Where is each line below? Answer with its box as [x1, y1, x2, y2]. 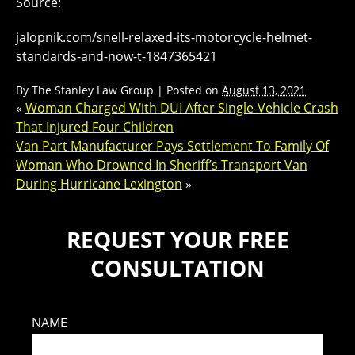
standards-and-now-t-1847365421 [16, 48, 217, 65]
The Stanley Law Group [32, 82, 154, 97]
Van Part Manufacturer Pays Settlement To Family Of [16, 137, 329, 155]
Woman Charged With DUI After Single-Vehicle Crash [25, 99, 338, 116]
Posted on [166, 82, 222, 97]
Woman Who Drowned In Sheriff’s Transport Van [16, 156, 307, 174]
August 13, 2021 [222, 82, 306, 97]
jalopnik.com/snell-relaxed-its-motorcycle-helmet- [16, 29, 312, 46]
